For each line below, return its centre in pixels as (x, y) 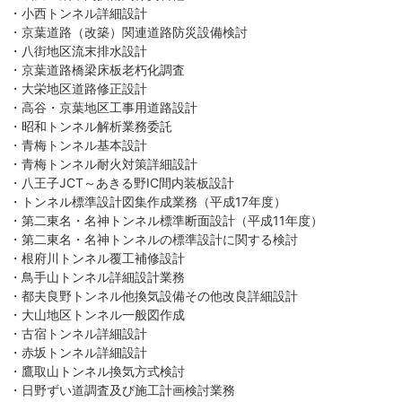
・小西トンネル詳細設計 (78, 13)
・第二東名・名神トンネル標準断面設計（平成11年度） (166, 221)
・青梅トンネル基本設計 (78, 145)
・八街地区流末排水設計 (78, 51)
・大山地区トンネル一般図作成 (97, 315)
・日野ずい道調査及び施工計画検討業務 (122, 390)
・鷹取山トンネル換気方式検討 (97, 371)
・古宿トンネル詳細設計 (78, 334)
